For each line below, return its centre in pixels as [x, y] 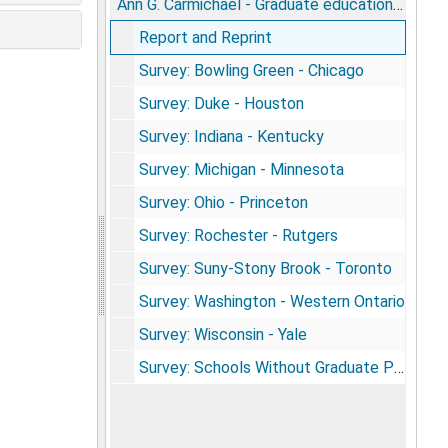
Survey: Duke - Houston [221, 103]
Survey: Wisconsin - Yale [222, 334]
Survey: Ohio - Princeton [223, 202]
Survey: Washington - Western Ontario [271, 301]
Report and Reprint [205, 37]
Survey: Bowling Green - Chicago [251, 70]
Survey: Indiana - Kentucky [231, 136]
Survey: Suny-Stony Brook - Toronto [265, 268]
